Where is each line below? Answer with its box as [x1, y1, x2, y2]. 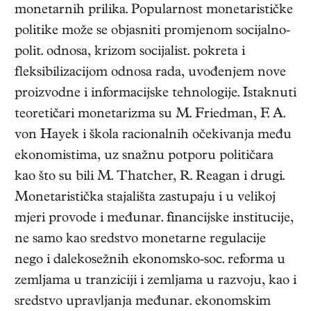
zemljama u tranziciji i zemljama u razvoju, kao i [15, 274, 296, 289]
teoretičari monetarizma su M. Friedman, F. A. [15, 108, 285, 123]
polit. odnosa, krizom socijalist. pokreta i [15, 45, 245, 60]
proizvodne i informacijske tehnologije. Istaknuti [15, 87, 296, 102]
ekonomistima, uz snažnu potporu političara [15, 149, 274, 165]
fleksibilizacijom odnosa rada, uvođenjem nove [15, 66, 286, 81]
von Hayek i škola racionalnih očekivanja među [15, 128, 292, 144]
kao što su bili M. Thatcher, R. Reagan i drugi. [15, 170, 285, 185]
